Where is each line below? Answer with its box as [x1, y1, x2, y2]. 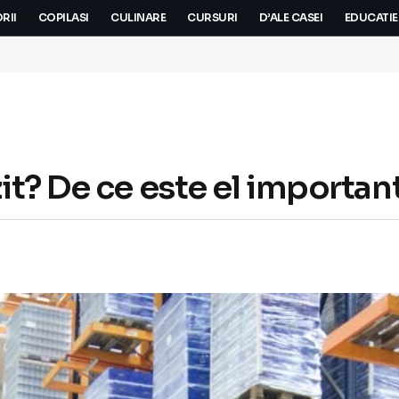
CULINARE [110, 11, 167, 25]
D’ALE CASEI [258, 11, 323, 25]
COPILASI [37, 11, 89, 25]
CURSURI [187, 11, 238, 25]
